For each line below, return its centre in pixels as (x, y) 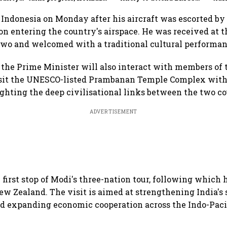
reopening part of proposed (72, 5)
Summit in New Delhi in (160, 5)
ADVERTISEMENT (113, 111)
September (137, 13)
